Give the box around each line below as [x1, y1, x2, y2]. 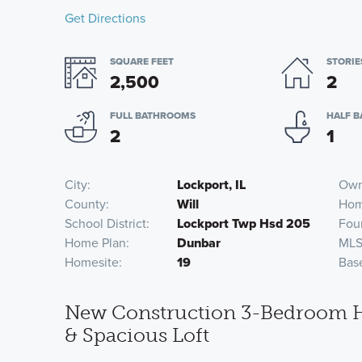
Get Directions [65, 9, 145, 27]
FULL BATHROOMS [110, 108, 196, 123]
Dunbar [177, 234, 221, 252]
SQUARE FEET [110, 54, 174, 69]
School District [65, 214, 146, 233]
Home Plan [65, 234, 126, 252]
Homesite [65, 253, 119, 271]
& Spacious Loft [65, 323, 209, 347]
